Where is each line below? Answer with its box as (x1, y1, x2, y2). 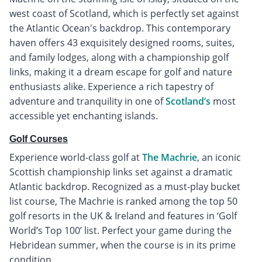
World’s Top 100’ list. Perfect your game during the (9, 223, 232, 237)
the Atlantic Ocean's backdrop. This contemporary (9, 21, 230, 35)
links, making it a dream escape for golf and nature (9, 65, 232, 78)
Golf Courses (9, 133, 68, 144)
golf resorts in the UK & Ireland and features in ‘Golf (9, 209, 237, 222)
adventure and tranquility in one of (9, 94, 166, 108)
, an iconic (197, 150, 241, 164)
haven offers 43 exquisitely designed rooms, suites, (9, 36, 235, 49)
